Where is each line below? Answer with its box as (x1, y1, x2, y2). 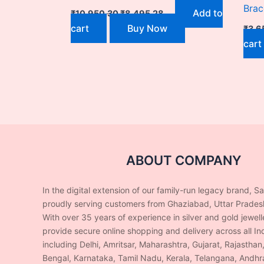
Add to (193, 6, 223, 19)
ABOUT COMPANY (126, 153, 242, 168)
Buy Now (127, 22, 167, 34)
